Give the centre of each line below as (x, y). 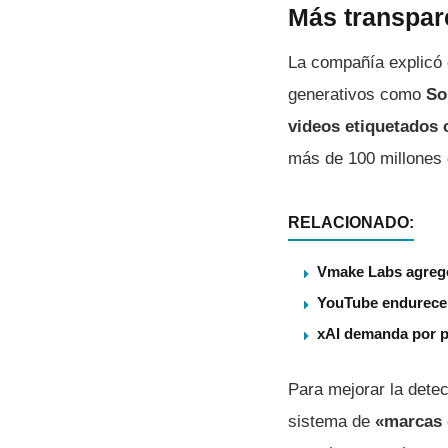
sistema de (331, 421)
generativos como (357, 95)
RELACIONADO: (351, 222)
